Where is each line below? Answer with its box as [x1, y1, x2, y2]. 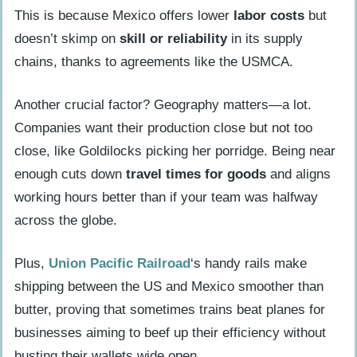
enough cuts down [14, 167, 126, 182]
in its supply [227, 31, 303, 47]
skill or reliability [120, 31, 227, 47]
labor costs [233, 8, 304, 24]
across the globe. [14, 213, 117, 229]
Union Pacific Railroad [49, 255, 190, 271]
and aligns [266, 167, 331, 182]
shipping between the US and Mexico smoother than [14, 278, 324, 294]
